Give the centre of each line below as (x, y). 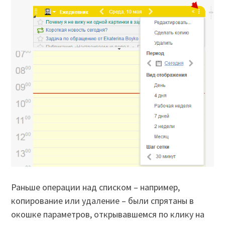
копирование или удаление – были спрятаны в (103, 200)
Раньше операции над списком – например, (96, 187)
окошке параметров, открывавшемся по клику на (108, 214)
